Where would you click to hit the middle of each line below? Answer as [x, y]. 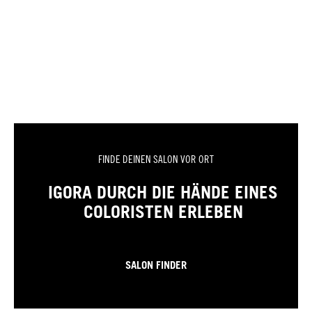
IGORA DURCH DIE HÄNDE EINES [163, 193]
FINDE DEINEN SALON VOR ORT [156, 159]
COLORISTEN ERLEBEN [163, 212]
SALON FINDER [156, 265]
